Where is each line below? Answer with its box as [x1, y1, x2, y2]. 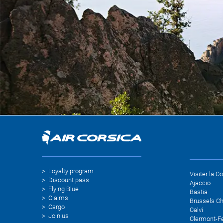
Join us [48, 212, 69, 220]
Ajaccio [189, 179, 211, 187]
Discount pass [48, 176, 89, 184]
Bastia [189, 188, 208, 196]
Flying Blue [48, 185, 79, 193]
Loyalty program [48, 167, 94, 175]
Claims [48, 194, 68, 202]
